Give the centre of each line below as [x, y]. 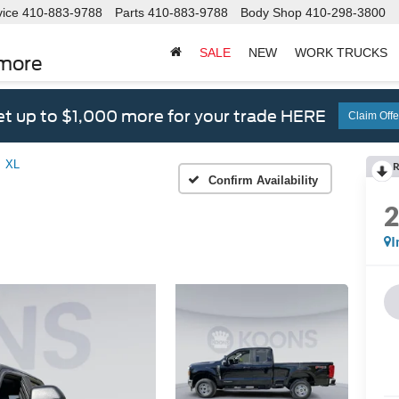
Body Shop [271, 12]
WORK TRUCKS [341, 53]
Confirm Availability [263, 180]
